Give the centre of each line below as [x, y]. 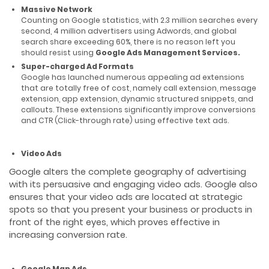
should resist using [58, 52]
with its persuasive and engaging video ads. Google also [133, 185]
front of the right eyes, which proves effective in [114, 222]
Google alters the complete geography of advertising [128, 172]
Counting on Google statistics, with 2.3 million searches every [139, 20]
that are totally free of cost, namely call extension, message [139, 88]
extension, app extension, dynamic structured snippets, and [137, 98]
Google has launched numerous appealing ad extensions [133, 77]
